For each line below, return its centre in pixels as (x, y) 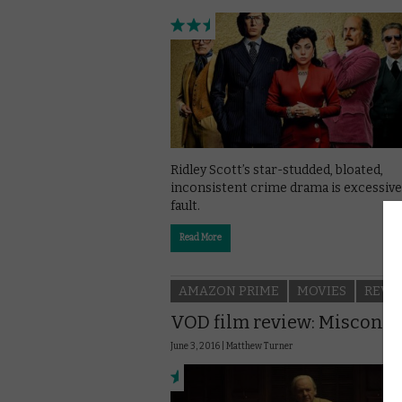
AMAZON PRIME (229, 291)
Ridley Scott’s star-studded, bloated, (277, 170)
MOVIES (322, 291)
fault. (185, 206)
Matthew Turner (260, 346)
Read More (201, 238)
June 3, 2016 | (198, 346)
